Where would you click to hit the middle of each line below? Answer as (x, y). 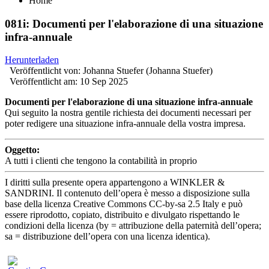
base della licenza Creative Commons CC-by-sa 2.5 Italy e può (124, 204)
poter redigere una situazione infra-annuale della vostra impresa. (125, 124)
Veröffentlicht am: (44, 82)
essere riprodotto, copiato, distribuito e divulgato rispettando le (122, 215)
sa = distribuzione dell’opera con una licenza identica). (107, 237)
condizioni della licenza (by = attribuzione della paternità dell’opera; (133, 226)
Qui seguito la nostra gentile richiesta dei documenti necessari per (128, 113)
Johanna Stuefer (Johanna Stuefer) (148, 71)
